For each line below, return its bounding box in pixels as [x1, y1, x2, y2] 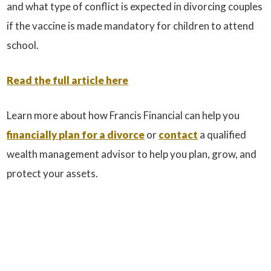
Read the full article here [7, 74, 129, 87]
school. [7, 39, 39, 51]
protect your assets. [7, 167, 99, 180]
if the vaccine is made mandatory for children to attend [7, 19, 255, 32]
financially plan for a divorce [7, 128, 145, 141]
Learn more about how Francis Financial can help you [7, 109, 240, 122]
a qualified [198, 128, 247, 141]
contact [158, 128, 198, 141]
